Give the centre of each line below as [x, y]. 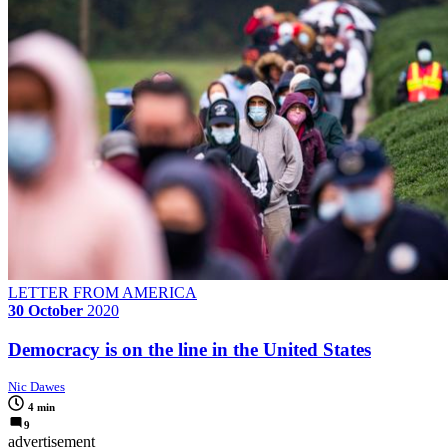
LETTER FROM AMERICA [102, 292]
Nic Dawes [36, 387]
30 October [45, 310]
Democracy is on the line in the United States [189, 349]
